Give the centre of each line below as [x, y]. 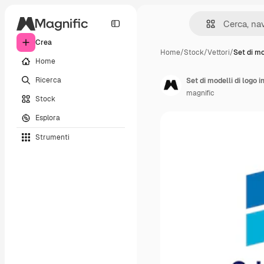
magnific [200, 93]
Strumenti [52, 137]
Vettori [219, 52]
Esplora [48, 118]
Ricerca [48, 80]
